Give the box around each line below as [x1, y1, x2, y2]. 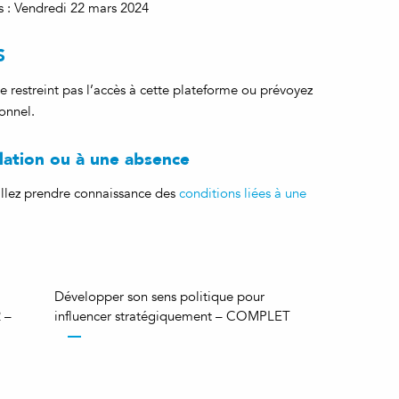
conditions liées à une [179, 185, 306, 201]
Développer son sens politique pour [54, 289, 265, 305]
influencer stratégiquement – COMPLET [54, 308, 291, 324]
